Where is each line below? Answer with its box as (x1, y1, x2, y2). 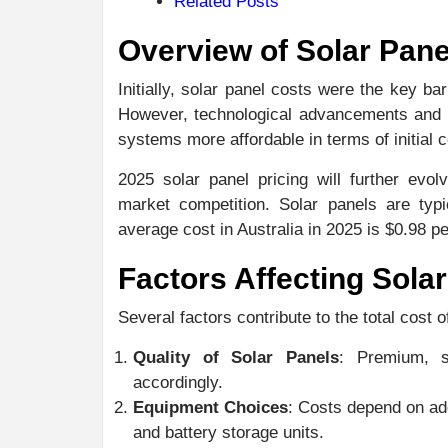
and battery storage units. (133, 422, 324, 442)
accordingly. (133, 372, 223, 392)
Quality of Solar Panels (133, 347, 339, 367)
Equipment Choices (133, 397, 288, 417)
